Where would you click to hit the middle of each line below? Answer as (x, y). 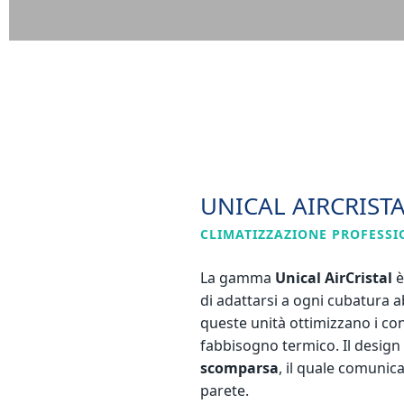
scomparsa (239, 367)
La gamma (238, 277)
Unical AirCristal (334, 277)
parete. (225, 390)
